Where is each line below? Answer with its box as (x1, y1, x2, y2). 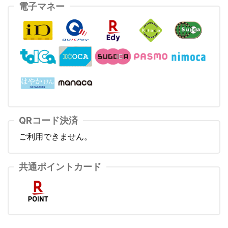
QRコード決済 (19, 115, 78, 126)
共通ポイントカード (19, 161, 101, 173)
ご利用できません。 (19, 131, 92, 141)
